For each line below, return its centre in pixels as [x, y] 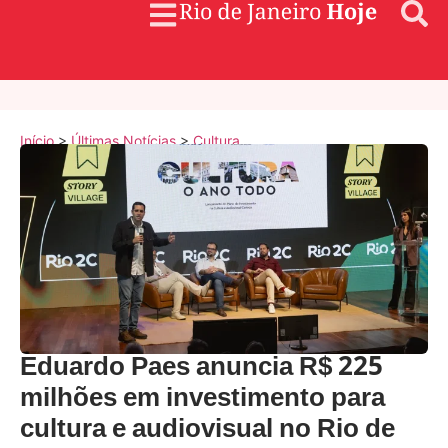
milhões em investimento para [202, 400]
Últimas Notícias [123, 140]
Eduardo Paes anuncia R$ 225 [201, 369]
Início [37, 140]
